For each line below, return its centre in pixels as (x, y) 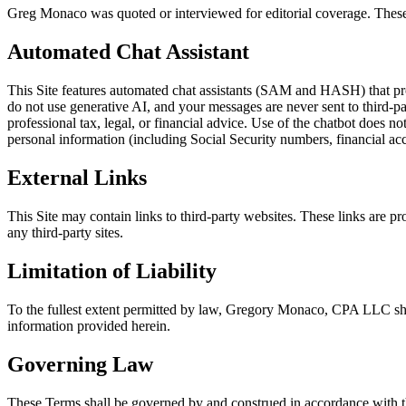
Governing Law (80, 364)
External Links (77, 178)
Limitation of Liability (112, 271)
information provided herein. (89, 325)
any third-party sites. (65, 232)
